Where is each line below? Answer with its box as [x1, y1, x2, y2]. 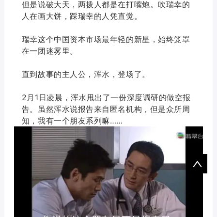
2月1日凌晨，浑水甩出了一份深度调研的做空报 [21, 92, 191, 102]
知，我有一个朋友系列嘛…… [21, 115, 124, 125]
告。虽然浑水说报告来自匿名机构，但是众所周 [21, 104, 190, 114]
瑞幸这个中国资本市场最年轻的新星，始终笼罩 [21, 34, 190, 44]
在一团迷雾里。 [21, 46, 78, 56]
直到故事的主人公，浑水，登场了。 [21, 69, 150, 79]
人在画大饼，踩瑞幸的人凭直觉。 [21, 11, 142, 21]
